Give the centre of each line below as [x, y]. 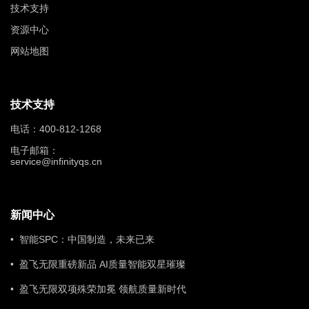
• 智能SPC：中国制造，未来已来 [82, 239]
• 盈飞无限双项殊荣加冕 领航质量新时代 [98, 289]
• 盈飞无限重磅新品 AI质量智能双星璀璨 [98, 264]
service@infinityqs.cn [56, 161]
